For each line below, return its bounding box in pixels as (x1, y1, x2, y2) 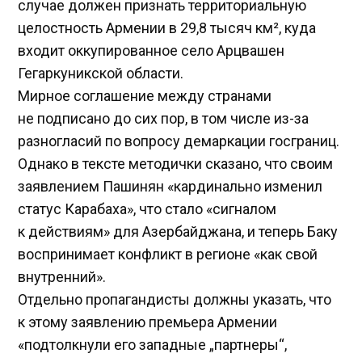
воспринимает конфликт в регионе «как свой (18, 245, 318, 263)
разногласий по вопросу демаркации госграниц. (18, 132, 340, 149)
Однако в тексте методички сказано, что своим (18, 154, 334, 172)
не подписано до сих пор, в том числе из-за (18, 109, 309, 127)
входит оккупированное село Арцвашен (18, 41, 285, 59)
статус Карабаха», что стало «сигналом (18, 200, 277, 217)
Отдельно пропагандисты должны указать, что (18, 290, 332, 308)
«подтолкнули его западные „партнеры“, (18, 335, 288, 353)
